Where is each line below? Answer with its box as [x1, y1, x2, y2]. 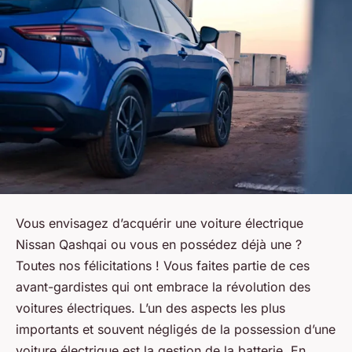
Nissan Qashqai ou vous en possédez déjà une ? [16, 236, 302, 252]
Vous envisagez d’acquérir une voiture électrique [16, 214, 303, 231]
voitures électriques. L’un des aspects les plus [16, 299, 285, 316]
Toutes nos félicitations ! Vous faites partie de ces [16, 257, 310, 273]
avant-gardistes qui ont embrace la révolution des [16, 278, 310, 295]
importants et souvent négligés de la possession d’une [16, 321, 335, 337]
